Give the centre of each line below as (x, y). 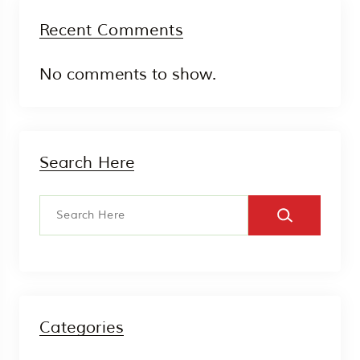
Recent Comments (111, 30)
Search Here (87, 162)
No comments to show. (128, 74)
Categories (82, 327)
